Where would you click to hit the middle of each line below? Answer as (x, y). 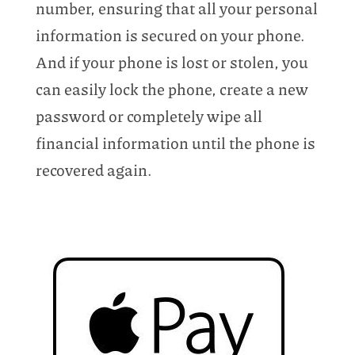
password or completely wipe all (149, 115)
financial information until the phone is (175, 142)
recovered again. (94, 169)
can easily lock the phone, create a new (172, 88)
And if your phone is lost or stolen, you (172, 61)
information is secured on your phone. (170, 34)
